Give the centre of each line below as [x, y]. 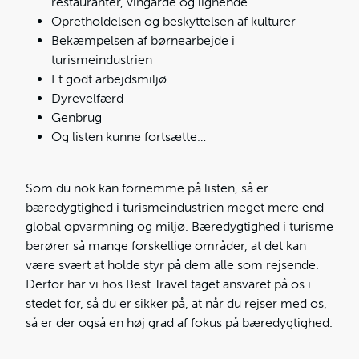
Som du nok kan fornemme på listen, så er [147, 188]
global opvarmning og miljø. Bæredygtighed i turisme [179, 227]
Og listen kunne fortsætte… [129, 137]
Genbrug [77, 118]
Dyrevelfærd [87, 99]
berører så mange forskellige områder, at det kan [166, 246]
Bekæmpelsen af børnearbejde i [143, 41]
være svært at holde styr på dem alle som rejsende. [172, 265]
